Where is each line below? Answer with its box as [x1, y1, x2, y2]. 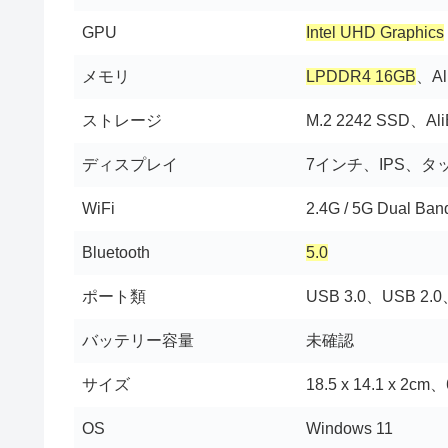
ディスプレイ [82, 155, 178, 173]
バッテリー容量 [82, 331, 194, 349]
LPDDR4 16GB [306, 67, 416, 85]
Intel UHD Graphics [306, 23, 444, 41]
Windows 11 [306, 419, 393, 437]
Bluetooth [82, 243, 150, 261]
